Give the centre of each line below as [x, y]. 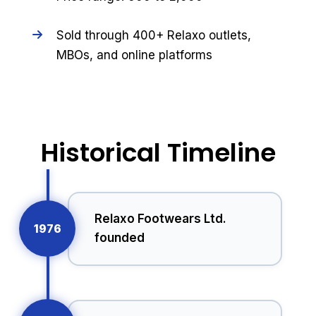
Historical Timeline [158, 152]
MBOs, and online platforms [134, 55]
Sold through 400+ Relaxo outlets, [153, 36]
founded [119, 238]
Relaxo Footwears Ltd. [160, 219]
